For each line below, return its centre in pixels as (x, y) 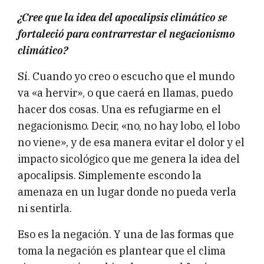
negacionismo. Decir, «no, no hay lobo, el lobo (129, 126)
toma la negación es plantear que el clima (122, 250)
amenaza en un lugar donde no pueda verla (127, 192)
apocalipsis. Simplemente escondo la (110, 175)
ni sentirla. (45, 208)
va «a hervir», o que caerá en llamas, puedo (125, 93)
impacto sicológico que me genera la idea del (129, 159)
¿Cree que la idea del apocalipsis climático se (122, 17)
